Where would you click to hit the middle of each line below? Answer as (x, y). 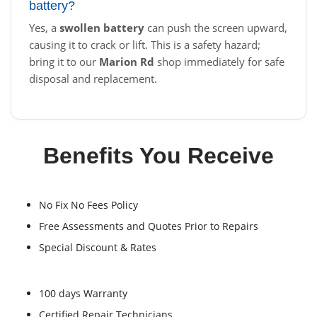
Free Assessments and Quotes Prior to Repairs (149, 226)
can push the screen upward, (216, 28)
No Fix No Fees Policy (88, 205)
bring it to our (64, 62)
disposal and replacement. (93, 79)
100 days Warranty (83, 294)
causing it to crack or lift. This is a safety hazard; (145, 45)
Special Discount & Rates (98, 248)
